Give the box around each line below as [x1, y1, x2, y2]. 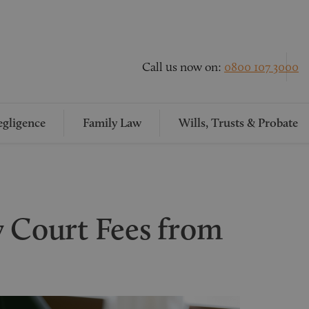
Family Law [82, 115, 141, 130]
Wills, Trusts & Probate [178, 115, 298, 130]
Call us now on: [142, 59, 224, 74]
